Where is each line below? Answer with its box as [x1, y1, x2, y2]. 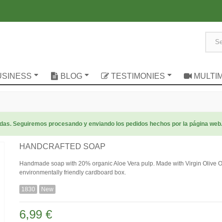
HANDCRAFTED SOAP [19, 142, 106, 151]
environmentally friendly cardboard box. [19, 168, 126, 176]
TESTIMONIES [111, 71, 165, 80]
